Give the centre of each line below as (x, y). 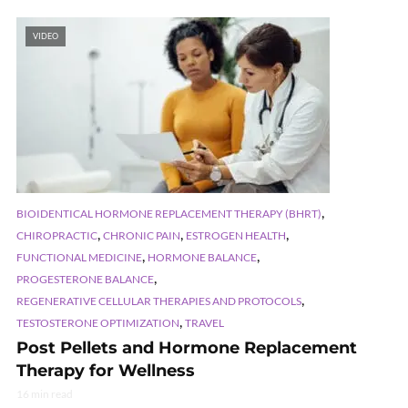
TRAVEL (204, 322)
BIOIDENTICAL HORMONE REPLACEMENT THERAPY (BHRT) (169, 213)
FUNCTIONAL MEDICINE (79, 257)
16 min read (45, 393)
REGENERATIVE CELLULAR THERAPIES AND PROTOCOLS (159, 301)
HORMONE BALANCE (202, 257)
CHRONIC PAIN (142, 235)
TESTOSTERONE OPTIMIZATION (98, 322)
